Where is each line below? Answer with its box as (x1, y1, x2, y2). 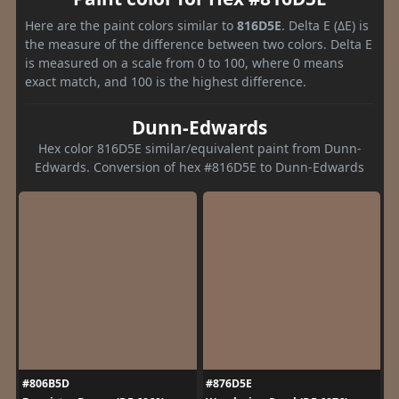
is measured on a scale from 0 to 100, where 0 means (25, 53, 344, 71)
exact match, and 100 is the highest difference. (25, 72, 306, 90)
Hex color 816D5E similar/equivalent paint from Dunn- (37, 139, 362, 157)
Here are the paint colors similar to (25, 16, 237, 34)
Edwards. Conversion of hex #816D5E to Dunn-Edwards (35, 158, 364, 175)
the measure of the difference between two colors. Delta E (25, 35, 372, 53)
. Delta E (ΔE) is (281, 16, 369, 34)
